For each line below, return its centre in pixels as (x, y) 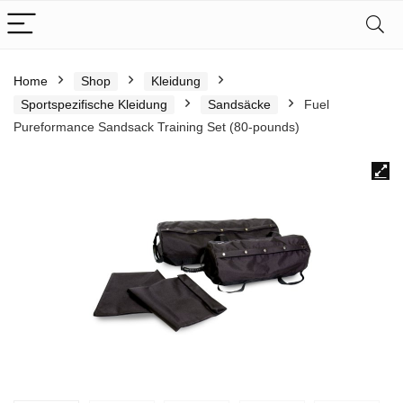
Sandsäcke (239, 104)
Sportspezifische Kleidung (94, 104)
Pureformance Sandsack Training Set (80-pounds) (157, 127)
